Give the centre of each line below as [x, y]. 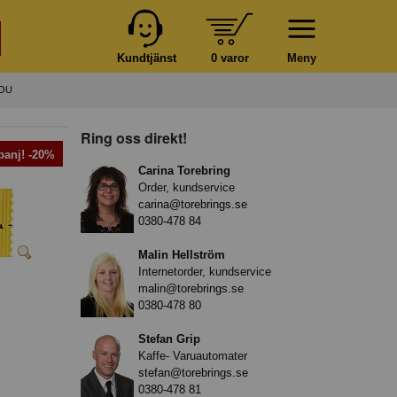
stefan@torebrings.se [193, 372]
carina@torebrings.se [193, 204]
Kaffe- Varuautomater [193, 355]
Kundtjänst [146, 58]
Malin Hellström [182, 254]
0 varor [230, 58]
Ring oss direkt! [134, 137]
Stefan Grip [169, 339]
